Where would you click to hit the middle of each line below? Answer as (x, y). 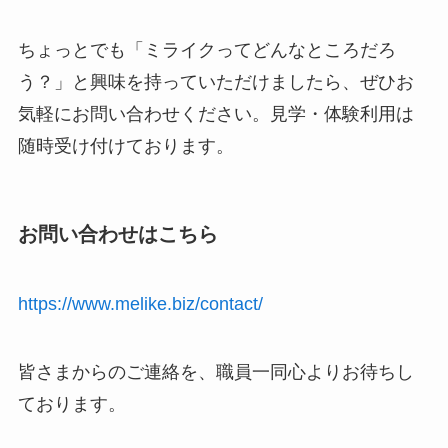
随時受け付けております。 (125, 146)
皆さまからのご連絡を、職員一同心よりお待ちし (215, 371)
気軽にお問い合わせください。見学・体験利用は (215, 114)
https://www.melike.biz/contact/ (140, 303)
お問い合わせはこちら (117, 234)
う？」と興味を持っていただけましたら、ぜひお (215, 82)
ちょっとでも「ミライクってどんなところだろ (206, 50)
